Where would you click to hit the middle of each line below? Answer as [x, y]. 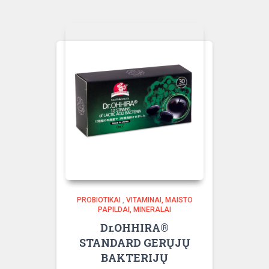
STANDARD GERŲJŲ [134, 243]
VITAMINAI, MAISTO [159, 200]
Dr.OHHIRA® [134, 228]
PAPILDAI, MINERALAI [134, 210]
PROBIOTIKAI [98, 200]
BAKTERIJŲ [134, 258]
